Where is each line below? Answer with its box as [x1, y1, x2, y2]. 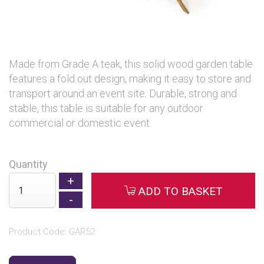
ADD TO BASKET [135, 184, 223, 198]
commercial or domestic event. [9, 117, 151, 129]
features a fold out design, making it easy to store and [9, 72, 251, 85]
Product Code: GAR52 [9, 226, 95, 237]
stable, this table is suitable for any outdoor [9, 102, 203, 114]
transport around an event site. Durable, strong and [9, 87, 237, 100]
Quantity [9, 158, 48, 170]
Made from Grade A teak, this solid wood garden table [9, 58, 253, 70]
